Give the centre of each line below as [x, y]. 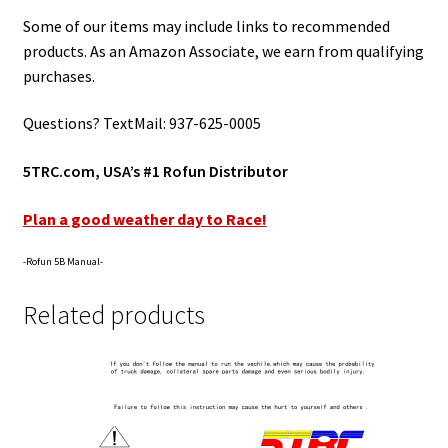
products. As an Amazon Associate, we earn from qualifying [223, 50]
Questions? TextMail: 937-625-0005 [141, 123]
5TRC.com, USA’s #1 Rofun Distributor [155, 171]
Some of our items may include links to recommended [206, 25]
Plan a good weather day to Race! [144, 218]
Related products [113, 315]
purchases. [58, 75]
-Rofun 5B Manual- [62, 262]
